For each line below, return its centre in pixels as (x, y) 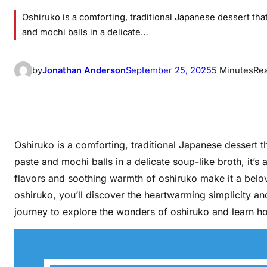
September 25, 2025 (169, 70)
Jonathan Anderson (84, 70)
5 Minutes (232, 70)
